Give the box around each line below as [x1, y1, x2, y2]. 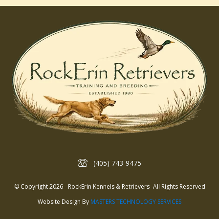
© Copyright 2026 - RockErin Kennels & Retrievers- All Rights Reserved [14, 182, 205, 191]
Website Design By [38, 197, 90, 206]
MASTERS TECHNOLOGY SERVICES [90, 197, 181, 206]
